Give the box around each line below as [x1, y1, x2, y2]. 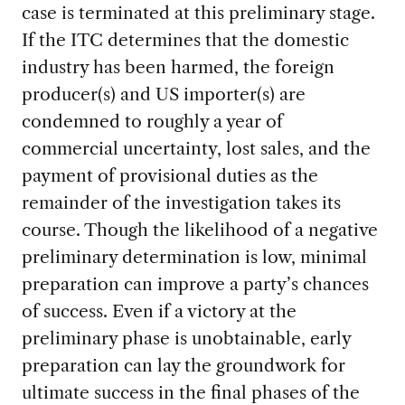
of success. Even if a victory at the [21, 300, 297, 323]
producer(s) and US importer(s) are [21, 83, 306, 106]
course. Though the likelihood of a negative [21, 219, 378, 241]
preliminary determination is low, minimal [21, 246, 367, 268]
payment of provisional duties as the [21, 165, 318, 187]
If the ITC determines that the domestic [21, 29, 349, 52]
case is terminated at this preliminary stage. [21, 2, 375, 24]
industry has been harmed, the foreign [21, 56, 334, 79]
